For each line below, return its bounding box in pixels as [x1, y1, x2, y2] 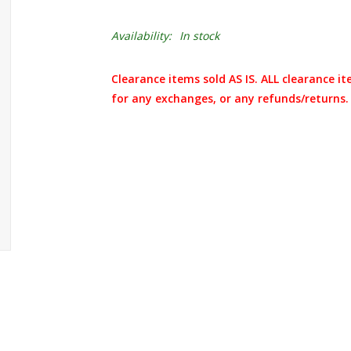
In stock [179, 28, 219, 43]
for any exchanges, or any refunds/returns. [110, 91, 349, 106]
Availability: [110, 28, 172, 43]
